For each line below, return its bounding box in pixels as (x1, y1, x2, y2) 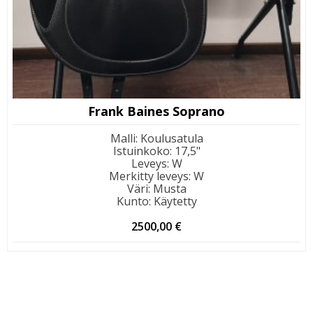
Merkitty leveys (109, 168, 189, 184)
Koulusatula (140, 131, 203, 147)
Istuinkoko (112, 143, 170, 159)
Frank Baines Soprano (88, 103, 225, 120)
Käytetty (153, 194, 197, 210)
